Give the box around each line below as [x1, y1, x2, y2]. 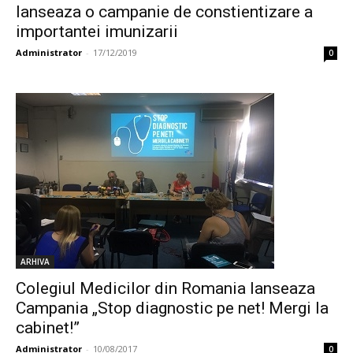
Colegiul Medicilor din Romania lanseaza [16, 279, 315, 298]
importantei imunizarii [16, 22, 178, 41]
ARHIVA [20, 256, 50, 267]
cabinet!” [16, 318, 80, 337]
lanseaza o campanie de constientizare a [16, 2, 313, 21]
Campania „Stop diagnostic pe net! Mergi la [16, 299, 329, 318]
